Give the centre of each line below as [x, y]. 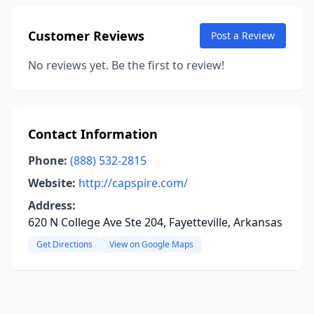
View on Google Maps [151, 244]
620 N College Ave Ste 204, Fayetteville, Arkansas [155, 222]
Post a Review [243, 35]
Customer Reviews [86, 36]
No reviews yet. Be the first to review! [126, 65]
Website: [52, 183]
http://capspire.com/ [133, 183]
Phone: [48, 161]
